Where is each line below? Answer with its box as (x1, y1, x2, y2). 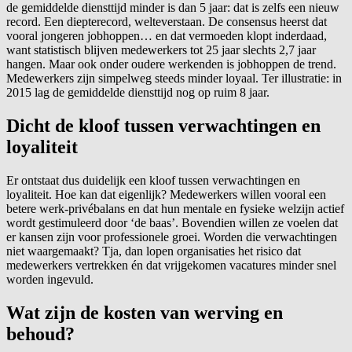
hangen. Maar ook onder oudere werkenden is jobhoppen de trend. (6, 57, 336, 71)
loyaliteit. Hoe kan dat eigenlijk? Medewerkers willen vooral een (6, 187, 326, 201)
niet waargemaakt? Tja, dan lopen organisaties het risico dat (6, 244, 301, 258)
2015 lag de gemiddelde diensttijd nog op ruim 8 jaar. (6, 85, 269, 99)
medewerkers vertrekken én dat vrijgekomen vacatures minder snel (6, 258, 336, 272)
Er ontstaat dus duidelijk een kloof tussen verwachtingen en (6, 173, 300, 187)
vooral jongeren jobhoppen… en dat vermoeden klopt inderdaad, (6, 28, 327, 42)
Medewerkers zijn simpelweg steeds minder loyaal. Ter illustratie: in (6, 71, 342, 85)
